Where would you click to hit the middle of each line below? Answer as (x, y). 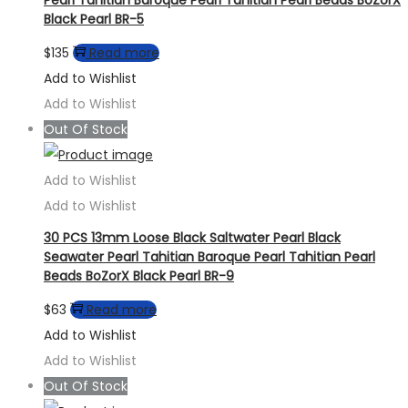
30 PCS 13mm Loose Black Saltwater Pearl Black (192, 238)
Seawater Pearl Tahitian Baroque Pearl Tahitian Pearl (209, 257)
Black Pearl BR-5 (94, 19)
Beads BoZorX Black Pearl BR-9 (139, 276)
